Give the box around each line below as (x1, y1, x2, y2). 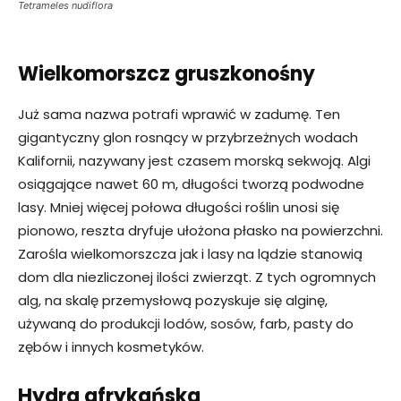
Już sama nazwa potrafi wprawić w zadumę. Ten (18, 105, 340, 124)
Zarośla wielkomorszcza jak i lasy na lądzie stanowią (18, 244, 363, 264)
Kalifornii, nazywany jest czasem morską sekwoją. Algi (18, 151, 371, 171)
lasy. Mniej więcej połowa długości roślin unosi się (18, 198, 339, 218)
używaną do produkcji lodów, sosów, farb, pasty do (18, 314, 354, 334)
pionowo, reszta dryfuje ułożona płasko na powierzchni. (18, 221, 383, 241)
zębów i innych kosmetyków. (18, 337, 204, 357)
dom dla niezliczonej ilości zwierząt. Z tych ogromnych (18, 268, 376, 287)
